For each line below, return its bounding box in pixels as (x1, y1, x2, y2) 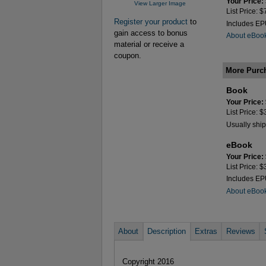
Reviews (226, 226, 255, 236)
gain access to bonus (114, 28, 188, 37)
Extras (194, 226, 217, 236)
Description (147, 226, 186, 236)
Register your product (114, 17, 188, 26)
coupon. (114, 51, 141, 60)
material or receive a (114, 40, 184, 49)
